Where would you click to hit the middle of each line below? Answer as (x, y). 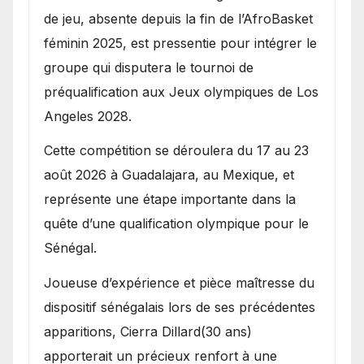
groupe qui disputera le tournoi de (149, 67)
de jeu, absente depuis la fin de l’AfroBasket (178, 18)
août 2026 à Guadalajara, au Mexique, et (169, 175)
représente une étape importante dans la (170, 199)
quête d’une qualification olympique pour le (176, 224)
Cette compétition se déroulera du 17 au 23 (176, 151)
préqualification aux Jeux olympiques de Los (181, 91)
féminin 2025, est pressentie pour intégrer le (180, 43)
